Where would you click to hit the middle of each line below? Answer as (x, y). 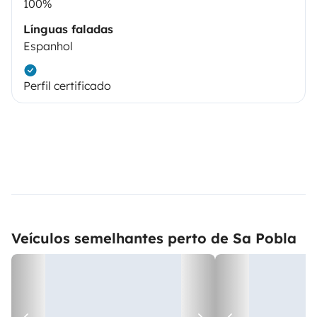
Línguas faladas (68, 29)
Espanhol (48, 46)
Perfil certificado (67, 86)
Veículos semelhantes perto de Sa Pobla (154, 238)
